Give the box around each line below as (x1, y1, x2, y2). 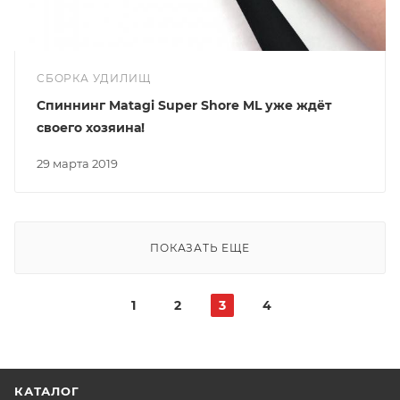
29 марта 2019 (43, 156, 118, 171)
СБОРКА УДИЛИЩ (37, 71, 151, 86)
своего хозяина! (37, 120, 145, 137)
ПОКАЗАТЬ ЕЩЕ (150, 241, 250, 255)
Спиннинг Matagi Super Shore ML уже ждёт (37, 97, 331, 114)
